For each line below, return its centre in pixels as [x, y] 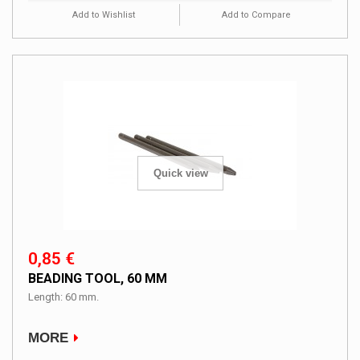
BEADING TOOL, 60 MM [98, 278]
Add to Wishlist [104, 14]
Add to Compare [256, 14]
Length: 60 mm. [63, 297]
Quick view [180, 174]
